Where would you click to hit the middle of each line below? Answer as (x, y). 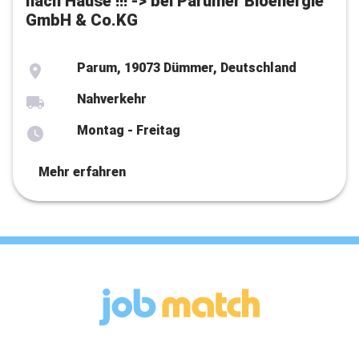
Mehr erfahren (82, 172)
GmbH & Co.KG (82, 20)
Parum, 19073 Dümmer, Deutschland (187, 68)
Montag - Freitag (129, 130)
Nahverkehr (112, 99)
